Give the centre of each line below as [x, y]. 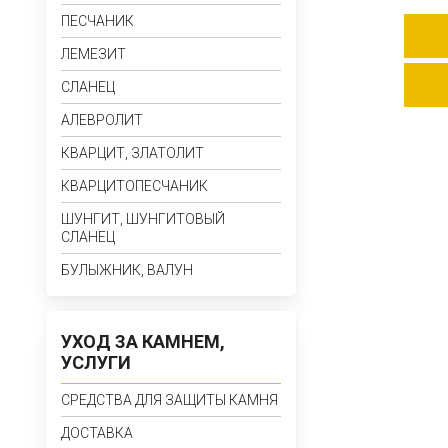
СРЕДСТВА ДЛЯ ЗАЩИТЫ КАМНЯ [169, 400]
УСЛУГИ [96, 362]
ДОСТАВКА [97, 433]
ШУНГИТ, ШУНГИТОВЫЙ [143, 219]
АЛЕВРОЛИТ [102, 120]
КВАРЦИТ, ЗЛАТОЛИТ [132, 153]
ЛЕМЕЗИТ [93, 54]
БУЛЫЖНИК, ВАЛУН [127, 270]
